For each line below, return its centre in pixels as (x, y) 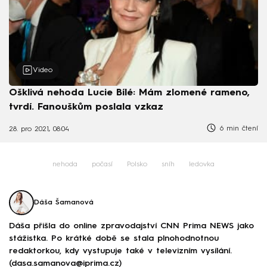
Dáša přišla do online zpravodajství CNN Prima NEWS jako (131, 226)
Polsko (137, 165)
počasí (102, 165)
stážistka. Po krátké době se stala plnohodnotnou (114, 238)
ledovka (202, 165)
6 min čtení (237, 128)
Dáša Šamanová (64, 203)
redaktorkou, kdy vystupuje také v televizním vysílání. (120, 251)
